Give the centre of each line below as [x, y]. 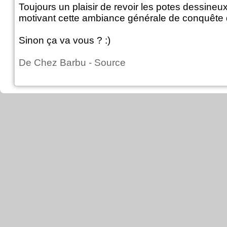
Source [110, 63]
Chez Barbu [60, 63]
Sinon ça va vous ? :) [65, 40]
